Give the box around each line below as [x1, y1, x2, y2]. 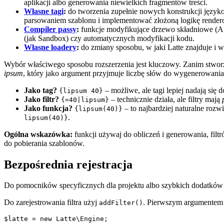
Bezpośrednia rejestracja [4, 157, 132, 171]
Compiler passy [24, 24, 76, 33]
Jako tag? [24, 85, 57, 94]
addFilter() [99, 199, 143, 207]
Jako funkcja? [24, 103, 72, 112]
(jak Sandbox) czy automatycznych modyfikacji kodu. [24, 33, 194, 42]
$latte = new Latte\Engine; [4, 215, 108, 223]
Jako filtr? [24, 94, 59, 103]
